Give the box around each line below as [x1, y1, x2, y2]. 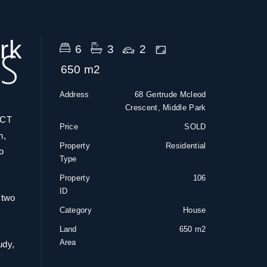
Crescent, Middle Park [125, 103, 206, 112]
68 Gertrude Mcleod [135, 90, 206, 99]
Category [59, 206, 92, 215]
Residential [166, 141, 206, 150]
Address [59, 90, 89, 99]
